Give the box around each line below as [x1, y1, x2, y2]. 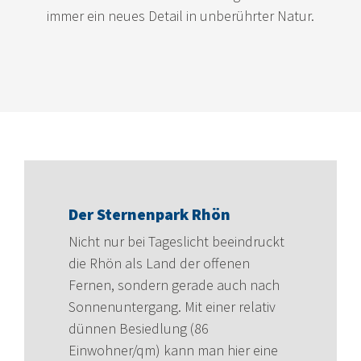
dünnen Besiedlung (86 [68, 318, 209, 338]
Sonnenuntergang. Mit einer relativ [68, 297, 276, 316]
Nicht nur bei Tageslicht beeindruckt [68, 231, 284, 251]
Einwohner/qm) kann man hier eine [68, 340, 278, 359]
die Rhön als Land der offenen [68, 253, 250, 272]
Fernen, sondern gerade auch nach [68, 275, 280, 294]
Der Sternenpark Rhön [68, 203, 230, 224]
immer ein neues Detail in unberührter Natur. [47, 6, 314, 25]
